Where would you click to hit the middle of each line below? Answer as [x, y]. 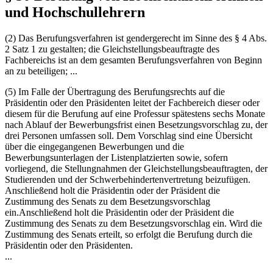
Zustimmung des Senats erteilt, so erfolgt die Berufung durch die [129, 234]
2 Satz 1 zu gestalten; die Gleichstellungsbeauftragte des [112, 49]
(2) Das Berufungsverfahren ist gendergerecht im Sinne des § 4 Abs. [136, 38]
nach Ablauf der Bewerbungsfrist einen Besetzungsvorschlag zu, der [136, 124]
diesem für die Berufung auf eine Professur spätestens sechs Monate [135, 113]
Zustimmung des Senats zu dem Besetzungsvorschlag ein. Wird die [133, 223]
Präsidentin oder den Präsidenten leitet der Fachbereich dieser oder [132, 102]
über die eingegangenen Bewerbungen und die [94, 146]
